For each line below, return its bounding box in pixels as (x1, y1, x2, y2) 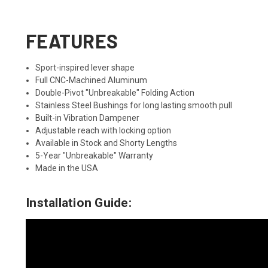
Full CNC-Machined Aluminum (35, 75, 148, 85)
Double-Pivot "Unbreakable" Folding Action (35, 87, 195, 98)
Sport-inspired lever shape (35, 62, 135, 72)
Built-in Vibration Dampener (35, 112, 140, 123)
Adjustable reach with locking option (35, 125, 172, 135)
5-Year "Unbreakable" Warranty (35, 150, 154, 160)
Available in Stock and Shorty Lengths (35, 138, 178, 148)
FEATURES (26, 29, 118, 52)
